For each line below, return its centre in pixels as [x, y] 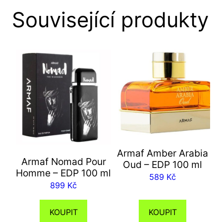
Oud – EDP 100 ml [163, 164]
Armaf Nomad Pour [63, 162]
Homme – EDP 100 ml [63, 173]
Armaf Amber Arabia [163, 153]
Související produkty [110, 20]
